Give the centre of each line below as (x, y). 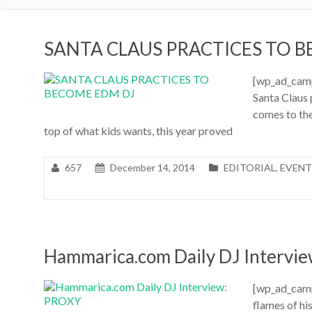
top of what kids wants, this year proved (138, 130)
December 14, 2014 (153, 167)
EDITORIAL (250, 167)
